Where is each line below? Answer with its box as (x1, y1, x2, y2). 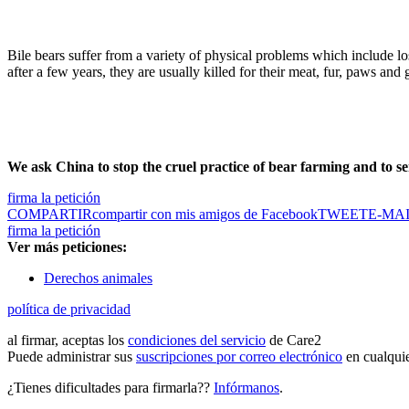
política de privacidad (7, 301, 131, 318)
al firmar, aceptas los (7, 332, 128, 349)
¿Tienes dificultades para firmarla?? (7, 380, 214, 396)
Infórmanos (214, 380, 279, 396)
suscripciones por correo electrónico (136, 349, 342, 365)
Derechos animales (44, 270, 152, 287)
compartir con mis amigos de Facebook (92, 206, 318, 223)
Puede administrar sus (7, 349, 136, 365)
